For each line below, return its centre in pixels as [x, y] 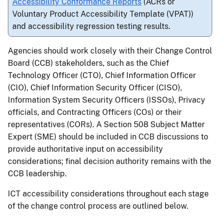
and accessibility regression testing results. [91, 26]
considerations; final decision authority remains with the [110, 161]
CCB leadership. [37, 174]
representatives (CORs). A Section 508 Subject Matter [106, 124]
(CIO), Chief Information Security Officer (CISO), [95, 88]
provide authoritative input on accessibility [85, 149]
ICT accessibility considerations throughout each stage [108, 194]
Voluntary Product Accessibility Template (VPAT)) [103, 14]
